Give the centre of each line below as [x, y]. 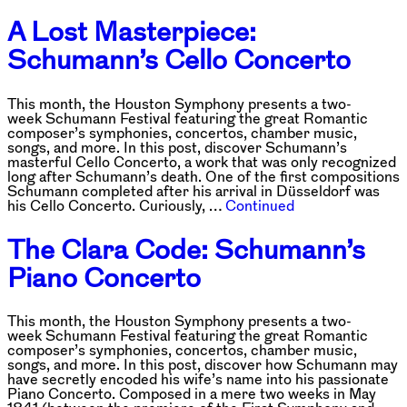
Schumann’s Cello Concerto [179, 59]
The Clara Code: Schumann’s [186, 249]
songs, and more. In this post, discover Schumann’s [177, 147]
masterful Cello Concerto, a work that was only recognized [202, 161]
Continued [260, 205]
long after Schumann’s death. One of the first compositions [203, 176]
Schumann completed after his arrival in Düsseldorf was [194, 190]
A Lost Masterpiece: [132, 31]
